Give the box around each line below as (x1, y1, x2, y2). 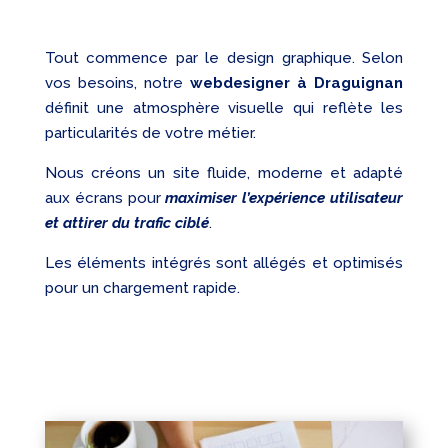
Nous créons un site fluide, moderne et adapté (44, 164, 404, 183)
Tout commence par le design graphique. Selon (44, 49, 404, 68)
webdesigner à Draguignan (190, 74, 404, 93)
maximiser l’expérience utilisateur (165, 189, 404, 208)
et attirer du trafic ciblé (44, 214, 209, 233)
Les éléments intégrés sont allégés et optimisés (44, 254, 404, 273)
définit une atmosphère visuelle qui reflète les (44, 99, 404, 118)
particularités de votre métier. (44, 124, 256, 143)
